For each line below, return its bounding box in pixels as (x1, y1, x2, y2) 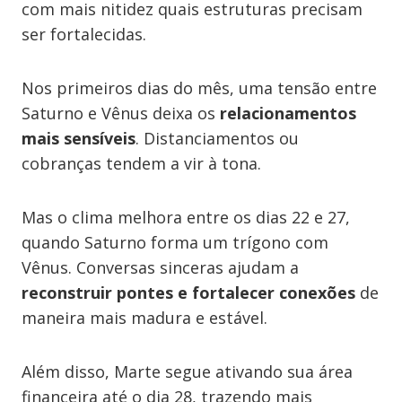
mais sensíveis (22, 127, 135, 149)
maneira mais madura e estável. (22, 307, 267, 328)
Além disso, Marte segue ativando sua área (22, 361, 353, 382)
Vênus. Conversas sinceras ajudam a (22, 257, 299, 278)
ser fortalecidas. (22, 23, 146, 45)
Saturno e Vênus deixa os (22, 102, 220, 124)
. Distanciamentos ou (135, 127, 299, 149)
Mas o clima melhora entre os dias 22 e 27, (22, 206, 350, 228)
